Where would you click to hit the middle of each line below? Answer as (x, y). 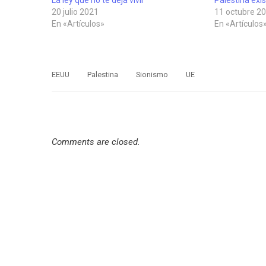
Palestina (103, 74)
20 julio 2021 (75, 12)
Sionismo (152, 74)
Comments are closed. (96, 142)
